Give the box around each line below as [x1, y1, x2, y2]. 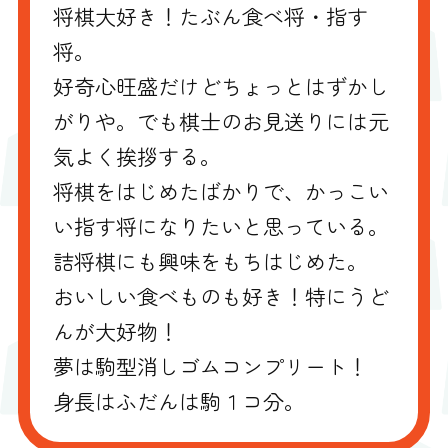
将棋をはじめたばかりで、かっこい [53, 175, 390, 206]
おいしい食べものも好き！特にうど [53, 280, 390, 311]
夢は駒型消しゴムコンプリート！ [53, 350, 369, 381]
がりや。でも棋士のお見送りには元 [53, 105, 390, 136]
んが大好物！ [53, 315, 180, 346]
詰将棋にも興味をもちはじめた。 [53, 245, 369, 276]
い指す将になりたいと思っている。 [53, 210, 390, 241]
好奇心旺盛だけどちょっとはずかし [53, 70, 390, 101]
